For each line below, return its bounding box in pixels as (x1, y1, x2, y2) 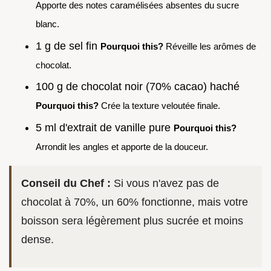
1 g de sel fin (36, 39, 100, 52)
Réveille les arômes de (163, 41, 256, 51)
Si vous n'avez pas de (111, 177, 219, 189)
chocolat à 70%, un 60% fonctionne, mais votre (21, 195, 248, 208)
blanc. (36, 18, 59, 29)
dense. (21, 233, 54, 246)
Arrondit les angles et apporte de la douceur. (36, 141, 208, 152)
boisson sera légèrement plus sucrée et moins (21, 214, 243, 227)
